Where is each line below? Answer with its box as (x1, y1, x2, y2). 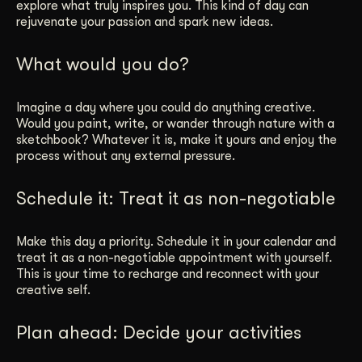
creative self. (16, 282, 90, 297)
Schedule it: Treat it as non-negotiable (16, 187, 335, 208)
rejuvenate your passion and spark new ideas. (16, 14, 273, 29)
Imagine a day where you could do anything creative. (16, 99, 315, 115)
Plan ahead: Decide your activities (16, 322, 301, 343)
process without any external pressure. (16, 148, 235, 163)
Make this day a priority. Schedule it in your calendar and (16, 234, 336, 249)
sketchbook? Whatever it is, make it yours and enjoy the (16, 132, 337, 147)
